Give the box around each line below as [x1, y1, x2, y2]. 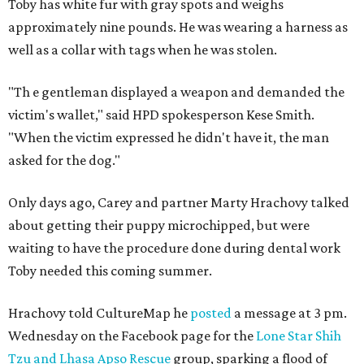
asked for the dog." [8, 152, 120, 168]
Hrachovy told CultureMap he [8, 305, 190, 321]
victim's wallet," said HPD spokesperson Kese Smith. [8, 106, 314, 123]
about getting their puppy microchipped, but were [8, 217, 310, 233]
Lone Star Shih [256, 327, 341, 344]
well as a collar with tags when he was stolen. [8, 41, 277, 58]
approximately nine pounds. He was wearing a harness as [8, 19, 348, 35]
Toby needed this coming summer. [8, 262, 212, 279]
